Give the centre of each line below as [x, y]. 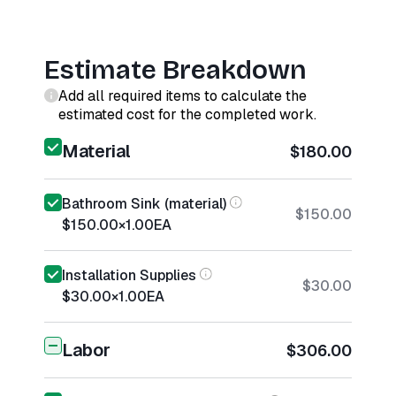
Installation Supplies [129, 275]
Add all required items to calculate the [183, 96]
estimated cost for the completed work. [187, 114]
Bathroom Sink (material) [144, 204]
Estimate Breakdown [175, 70]
